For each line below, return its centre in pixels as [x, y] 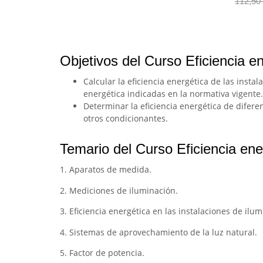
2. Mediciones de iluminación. [119, 190]
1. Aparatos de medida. [106, 170]
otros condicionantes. [126, 119]
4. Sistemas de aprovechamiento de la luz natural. [159, 232]
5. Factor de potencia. [102, 252]
